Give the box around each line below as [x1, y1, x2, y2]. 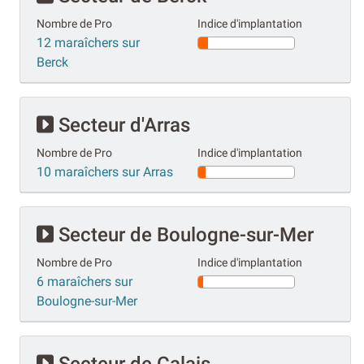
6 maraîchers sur [37, 273, 132, 289]
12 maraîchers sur [37, 34, 140, 50]
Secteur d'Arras [54, 113, 190, 136]
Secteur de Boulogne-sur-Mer [54, 223, 314, 246]
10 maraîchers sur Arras [37, 163, 173, 180]
